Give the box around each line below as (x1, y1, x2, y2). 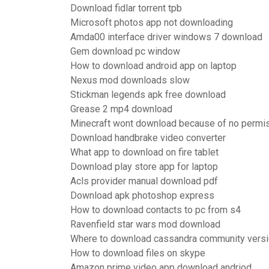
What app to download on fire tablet (70, 147, 219, 158)
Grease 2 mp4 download (70, 103, 172, 115)
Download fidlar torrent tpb (70, 2, 182, 14)
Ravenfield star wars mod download (70, 219, 220, 230)
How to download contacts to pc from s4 (70, 204, 241, 216)
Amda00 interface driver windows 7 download (70, 31, 262, 43)
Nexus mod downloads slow (70, 74, 190, 86)
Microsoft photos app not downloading (70, 17, 233, 28)
